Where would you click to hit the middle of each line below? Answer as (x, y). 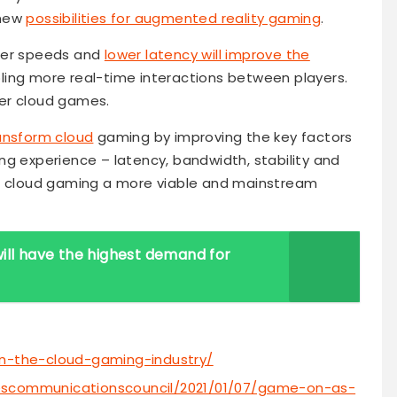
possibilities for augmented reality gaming (174, 19)
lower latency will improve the (207, 55)
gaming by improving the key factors (223, 137)
